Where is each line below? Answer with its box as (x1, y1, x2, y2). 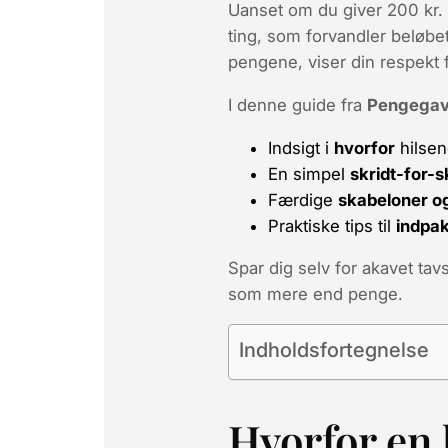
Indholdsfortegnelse (239, 337, 429, 363)
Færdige (268, 189, 338, 210)
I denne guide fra (228, 94, 367, 115)
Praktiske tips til (268, 215, 396, 236)
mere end (267, 284, 343, 305)
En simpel (268, 163, 350, 184)
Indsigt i (268, 137, 334, 158)
